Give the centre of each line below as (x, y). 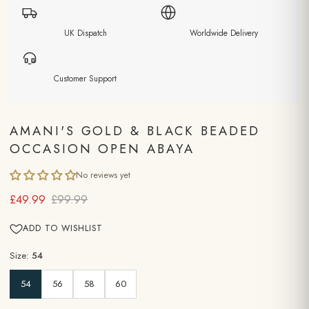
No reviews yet (103, 175)
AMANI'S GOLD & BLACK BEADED (135, 131)
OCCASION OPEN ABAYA (102, 149)
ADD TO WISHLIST (63, 228)
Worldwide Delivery (224, 33)
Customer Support (85, 78)
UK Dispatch (85, 33)
